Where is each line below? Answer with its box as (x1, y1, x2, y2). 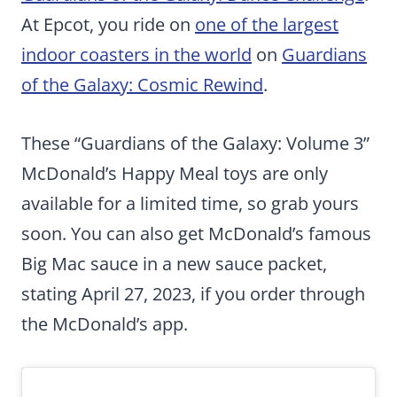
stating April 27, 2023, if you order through (21, 282, 365, 306)
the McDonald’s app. (21, 312, 188, 336)
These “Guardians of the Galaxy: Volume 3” (21, 131, 370, 155)
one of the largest (195, 12, 339, 36)
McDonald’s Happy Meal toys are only (21, 161, 328, 185)
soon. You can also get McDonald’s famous (21, 222, 371, 245)
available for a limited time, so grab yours (21, 191, 359, 215)
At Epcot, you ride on (21, 12, 195, 36)
